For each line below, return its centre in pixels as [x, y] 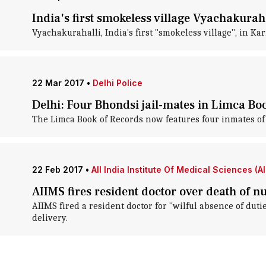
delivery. [50, 218]
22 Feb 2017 [57, 170]
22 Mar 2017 [58, 83]
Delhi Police [117, 83]
